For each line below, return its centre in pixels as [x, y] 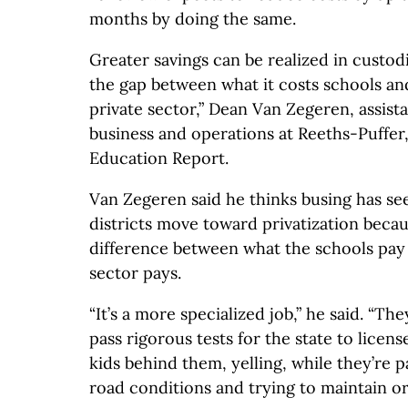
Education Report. [159, 158]
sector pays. [135, 272]
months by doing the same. [193, 18]
